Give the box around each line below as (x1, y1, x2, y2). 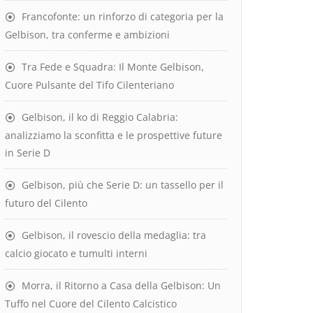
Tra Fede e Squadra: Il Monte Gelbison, (22, 60, 204, 73)
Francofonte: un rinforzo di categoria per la (22, 10, 224, 23)
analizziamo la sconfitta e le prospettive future (5, 129, 222, 142)
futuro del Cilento (5, 196, 87, 210)
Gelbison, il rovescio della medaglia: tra (22, 228, 206, 242)
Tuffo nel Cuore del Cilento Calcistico (5, 297, 177, 310)
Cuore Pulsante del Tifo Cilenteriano (5, 78, 174, 92)
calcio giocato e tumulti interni (5, 247, 147, 260)
